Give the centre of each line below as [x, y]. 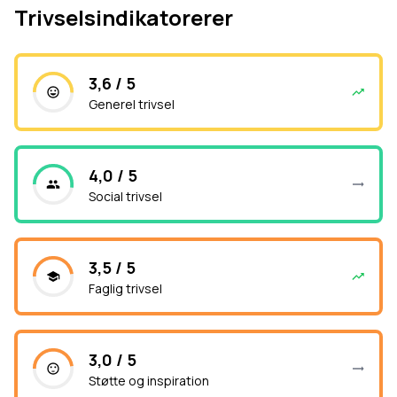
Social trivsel [125, 196]
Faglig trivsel [125, 288]
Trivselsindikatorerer [124, 17]
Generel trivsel [132, 104]
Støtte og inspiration [149, 381]
